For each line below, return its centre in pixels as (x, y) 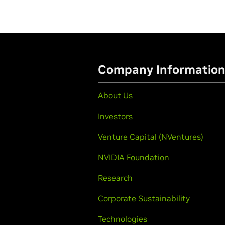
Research (115, 178)
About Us (115, 95)
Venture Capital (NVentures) (151, 137)
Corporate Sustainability (144, 198)
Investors (115, 116)
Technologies (123, 219)
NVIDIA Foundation (134, 157)
